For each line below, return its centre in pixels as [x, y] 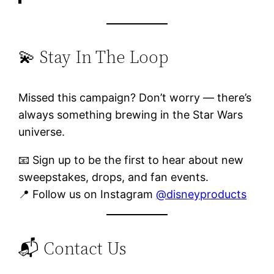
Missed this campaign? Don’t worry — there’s [135, 98]
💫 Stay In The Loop [94, 57]
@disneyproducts [202, 194]
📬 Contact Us [72, 248]
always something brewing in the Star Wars [131, 115]
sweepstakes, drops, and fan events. [114, 177]
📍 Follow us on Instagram [87, 194]
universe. [42, 132]
